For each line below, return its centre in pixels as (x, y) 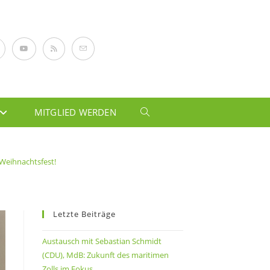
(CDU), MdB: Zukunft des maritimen (105, 255)
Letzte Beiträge (84, 214)
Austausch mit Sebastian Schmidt (102, 241)
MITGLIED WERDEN (75, 112)
